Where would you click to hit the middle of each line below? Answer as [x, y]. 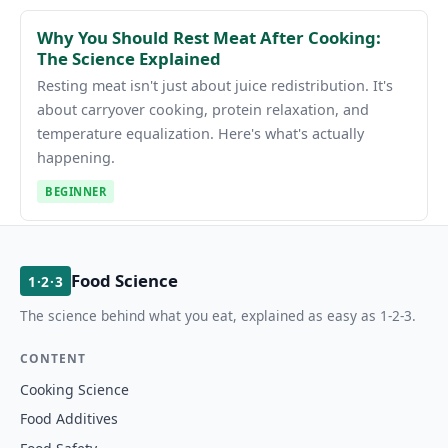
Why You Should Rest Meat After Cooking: [209, 37]
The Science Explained [129, 58]
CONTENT [53, 358]
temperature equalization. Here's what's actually [200, 134]
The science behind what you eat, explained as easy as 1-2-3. [218, 315]
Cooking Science [74, 389]
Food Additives [69, 419]
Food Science [125, 281]
